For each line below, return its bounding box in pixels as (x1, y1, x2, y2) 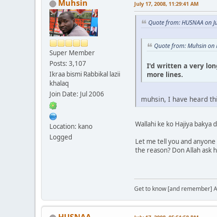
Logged (49, 133, 72, 142)
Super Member (49, 48, 95, 58)
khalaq (49, 79, 69, 88)
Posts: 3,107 (49, 59, 86, 68)
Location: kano (49, 122, 93, 131)
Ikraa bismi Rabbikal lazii (49, 70, 120, 79)
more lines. (147, 69, 183, 79)
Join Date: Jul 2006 (49, 90, 104, 99)
